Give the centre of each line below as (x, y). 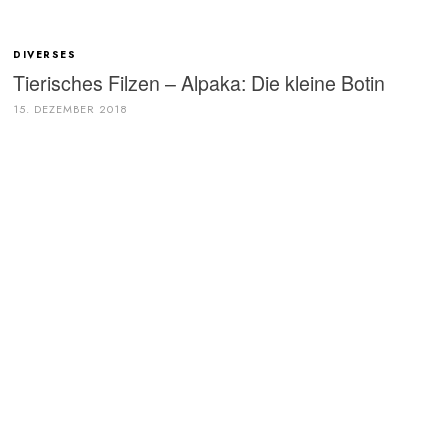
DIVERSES (47, 55)
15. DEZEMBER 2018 (71, 108)
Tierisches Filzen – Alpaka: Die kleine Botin (199, 82)
